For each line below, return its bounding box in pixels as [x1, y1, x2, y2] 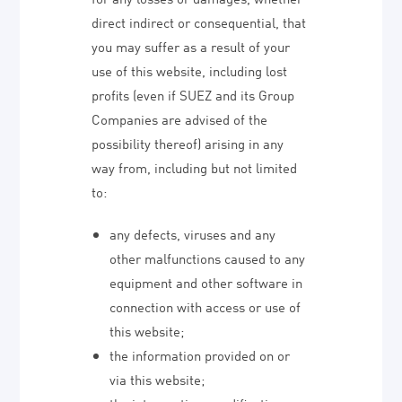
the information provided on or [109, 345, 291, 363]
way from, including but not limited [92, 158, 298, 176]
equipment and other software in [109, 273, 303, 291]
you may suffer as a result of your [92, 37, 291, 55]
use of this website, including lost [92, 61, 288, 79]
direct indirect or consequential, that [92, 13, 307, 31]
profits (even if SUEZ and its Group [92, 85, 295, 103]
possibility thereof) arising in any [92, 134, 284, 152]
